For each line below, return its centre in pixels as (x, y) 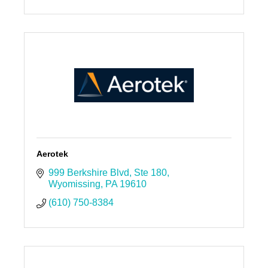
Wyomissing (74, 184)
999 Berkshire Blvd (89, 173)
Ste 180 (150, 173)
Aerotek (52, 154)
